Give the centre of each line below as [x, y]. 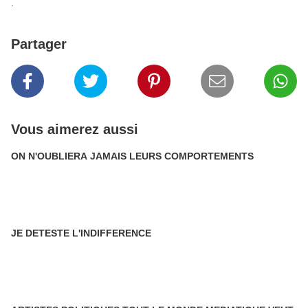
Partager [39, 44]
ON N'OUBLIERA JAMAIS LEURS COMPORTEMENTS [132, 156]
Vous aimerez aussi [75, 129]
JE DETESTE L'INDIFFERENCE [81, 233]
